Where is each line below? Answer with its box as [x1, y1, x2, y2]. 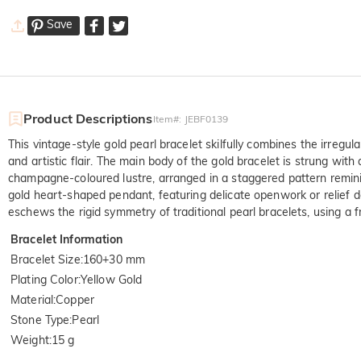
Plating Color [10, 272, 78, 287]
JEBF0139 [184, 112, 229, 125]
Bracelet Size [10, 251, 81, 267]
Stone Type [10, 312, 70, 327]
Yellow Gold [80, 272, 143, 287]
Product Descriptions [23, 110, 153, 127]
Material [10, 292, 54, 307]
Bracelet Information [10, 231, 123, 247]
